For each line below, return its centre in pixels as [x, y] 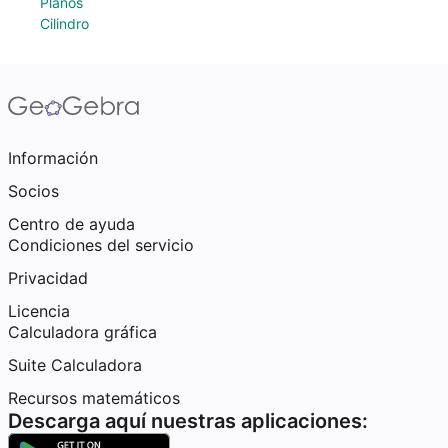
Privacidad [48, 278]
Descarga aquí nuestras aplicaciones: [188, 421]
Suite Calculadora [75, 365]
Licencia [39, 311]
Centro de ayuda [71, 224]
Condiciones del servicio [101, 245]
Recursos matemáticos [94, 398]
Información [53, 158]
